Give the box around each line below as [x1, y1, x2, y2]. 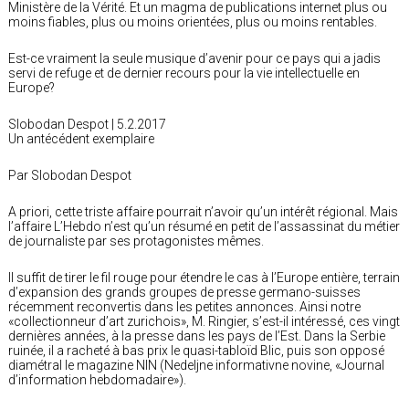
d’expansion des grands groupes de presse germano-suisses [8, 284, 361, 299]
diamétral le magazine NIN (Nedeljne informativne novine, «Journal [8, 357, 384, 372]
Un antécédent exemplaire [8, 131, 154, 146]
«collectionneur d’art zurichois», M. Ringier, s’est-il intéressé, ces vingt [8, 313, 400, 329]
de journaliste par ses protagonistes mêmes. [8, 233, 264, 248]
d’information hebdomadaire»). [8, 372, 186, 387]
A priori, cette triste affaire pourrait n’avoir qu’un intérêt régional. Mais [8, 204, 398, 219]
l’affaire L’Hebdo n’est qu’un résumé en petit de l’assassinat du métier [8, 218, 400, 234]
